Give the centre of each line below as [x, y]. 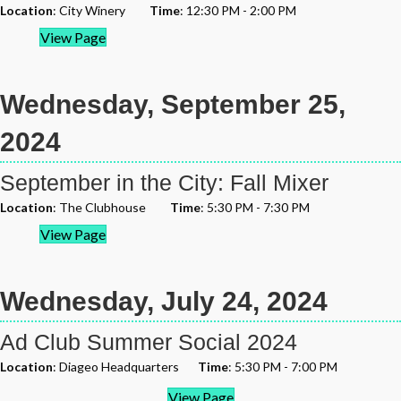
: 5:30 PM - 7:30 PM [255, 207]
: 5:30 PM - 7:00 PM [283, 367]
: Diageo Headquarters [125, 367]
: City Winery [101, 10]
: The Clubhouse [111, 207]
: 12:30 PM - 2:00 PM [238, 10]
